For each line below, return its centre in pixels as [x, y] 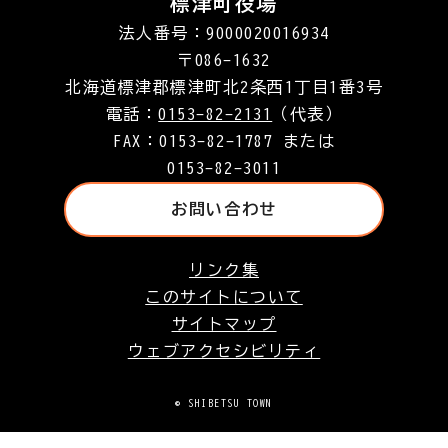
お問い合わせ [224, 208]
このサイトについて [224, 296]
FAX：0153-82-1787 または [224, 140]
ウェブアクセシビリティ [224, 350]
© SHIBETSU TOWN [224, 402]
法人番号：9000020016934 [224, 32]
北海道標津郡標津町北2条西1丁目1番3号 [224, 86]
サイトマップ [224, 323]
